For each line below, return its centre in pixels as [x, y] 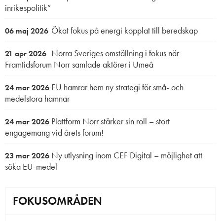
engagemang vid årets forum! [54, 132]
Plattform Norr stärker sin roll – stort [110, 121]
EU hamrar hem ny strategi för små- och [116, 87]
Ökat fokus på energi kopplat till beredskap [124, 30]
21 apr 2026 [26, 53]
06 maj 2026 [27, 31]
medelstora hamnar [37, 98]
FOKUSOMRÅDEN [57, 201]
